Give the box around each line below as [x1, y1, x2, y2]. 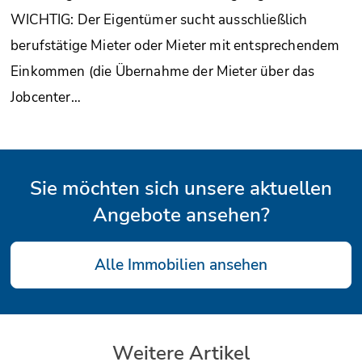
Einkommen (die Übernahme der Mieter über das [11, 61, 315, 81]
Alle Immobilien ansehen [95, 254, 267, 276]
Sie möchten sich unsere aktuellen [30, 175, 332, 201]
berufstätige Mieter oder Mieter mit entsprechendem [11, 36, 340, 55]
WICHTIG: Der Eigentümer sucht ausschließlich [11, 10, 308, 29]
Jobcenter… [11, 87, 81, 107]
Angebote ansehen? [92, 201, 270, 228]
